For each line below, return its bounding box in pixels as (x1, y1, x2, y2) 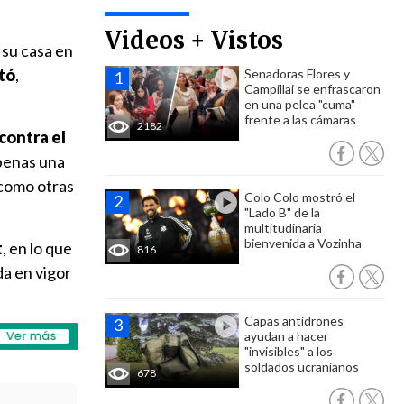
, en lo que (3, 238, 72, 258)
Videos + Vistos (105, 25, 283, 55)
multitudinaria (244, 220, 322, 235)
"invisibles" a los (244, 344, 333, 359)
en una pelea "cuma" (244, 96, 355, 112)
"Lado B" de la (244, 205, 320, 220)
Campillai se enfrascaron (244, 81, 381, 96)
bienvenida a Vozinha (244, 235, 362, 251)
